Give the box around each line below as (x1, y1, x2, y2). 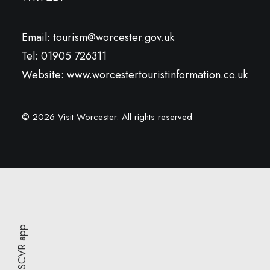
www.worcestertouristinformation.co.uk (67, 67, 248, 83)
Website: (22, 67, 67, 83)
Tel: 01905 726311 (22, 48, 107, 64)
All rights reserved (122, 110, 192, 124)
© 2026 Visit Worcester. (22, 110, 122, 124)
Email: (22, 30, 53, 45)
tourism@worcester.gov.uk (53, 30, 174, 45)
